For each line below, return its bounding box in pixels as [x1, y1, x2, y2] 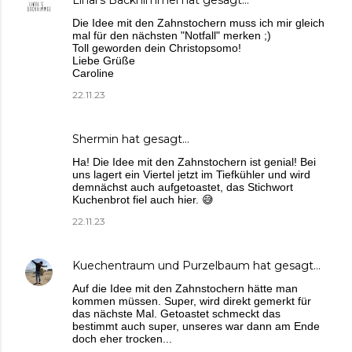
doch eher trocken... [72, 332, 172, 345]
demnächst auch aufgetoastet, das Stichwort [72, 180, 293, 193]
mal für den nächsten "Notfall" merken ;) [72, 28, 271, 42]
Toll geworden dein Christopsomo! [72, 41, 241, 54]
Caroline [72, 66, 114, 79]
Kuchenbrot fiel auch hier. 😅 [72, 192, 214, 206]
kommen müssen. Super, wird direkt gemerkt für [72, 294, 311, 307]
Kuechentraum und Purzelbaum [72, 258, 250, 273]
